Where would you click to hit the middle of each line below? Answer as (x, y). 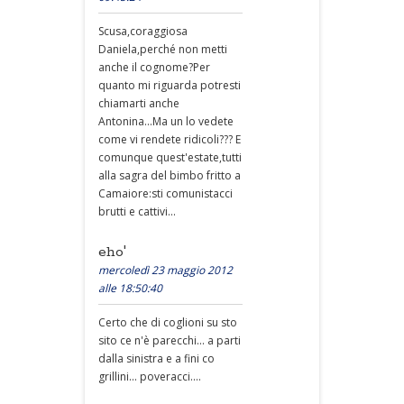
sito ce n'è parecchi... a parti (170, 340)
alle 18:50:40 (130, 288)
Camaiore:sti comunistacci (165, 193)
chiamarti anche (139, 103)
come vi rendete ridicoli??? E (170, 139)
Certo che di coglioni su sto (168, 322)
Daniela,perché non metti (163, 49)
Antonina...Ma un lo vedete (166, 121)
